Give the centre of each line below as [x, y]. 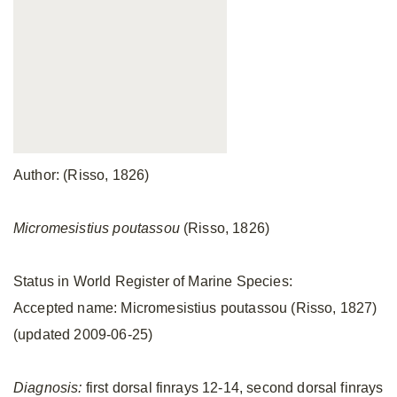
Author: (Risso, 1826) [82, 175]
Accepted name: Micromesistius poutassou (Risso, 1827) [195, 308]
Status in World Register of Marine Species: [153, 281]
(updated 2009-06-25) [83, 335]
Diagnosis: [48, 388]
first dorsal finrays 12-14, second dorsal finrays [233, 388]
